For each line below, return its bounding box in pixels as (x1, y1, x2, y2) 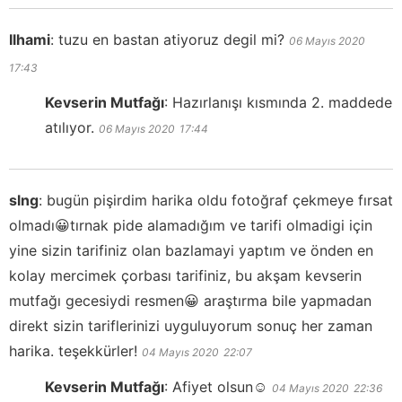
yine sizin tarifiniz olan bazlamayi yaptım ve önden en (9, 241, 373, 260)
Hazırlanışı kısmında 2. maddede (172, 93, 392, 112)
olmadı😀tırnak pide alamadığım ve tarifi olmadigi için (9, 216, 372, 235)
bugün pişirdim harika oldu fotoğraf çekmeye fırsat (47, 191, 393, 210)
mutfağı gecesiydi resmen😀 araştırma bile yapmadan (9, 292, 371, 310)
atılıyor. (45, 118, 94, 137)
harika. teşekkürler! (9, 342, 137, 361)
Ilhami (9, 31, 50, 49)
